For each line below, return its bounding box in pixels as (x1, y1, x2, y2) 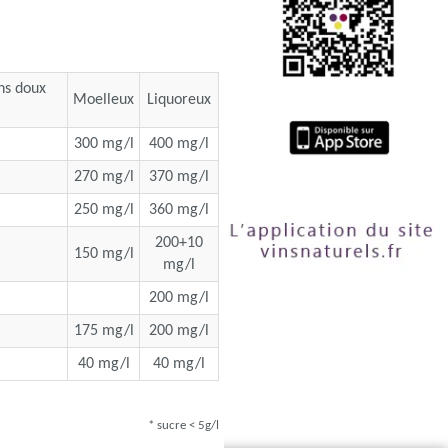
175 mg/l (73, 323, 134, 339)
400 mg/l (149, 136, 209, 152)
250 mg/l (73, 202, 134, 218)
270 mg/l (73, 169, 134, 185)
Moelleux (73, 92, 134, 108)
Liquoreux (147, 92, 211, 108)
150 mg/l (73, 246, 134, 262)
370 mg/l (149, 169, 209, 185)
